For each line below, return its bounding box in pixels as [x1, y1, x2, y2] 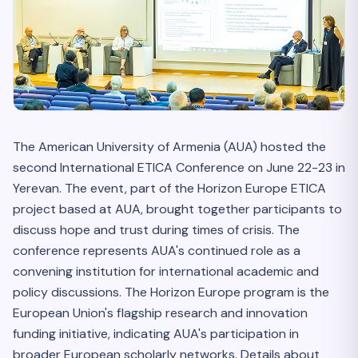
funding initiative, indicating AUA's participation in [13, 325, 299, 343]
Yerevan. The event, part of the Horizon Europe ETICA [13, 180, 326, 197]
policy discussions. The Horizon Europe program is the [13, 284, 329, 301]
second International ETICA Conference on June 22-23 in [13, 159, 345, 177]
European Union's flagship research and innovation [13, 304, 308, 322]
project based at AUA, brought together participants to [13, 201, 342, 218]
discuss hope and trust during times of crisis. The [13, 221, 300, 239]
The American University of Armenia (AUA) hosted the [13, 138, 326, 156]
